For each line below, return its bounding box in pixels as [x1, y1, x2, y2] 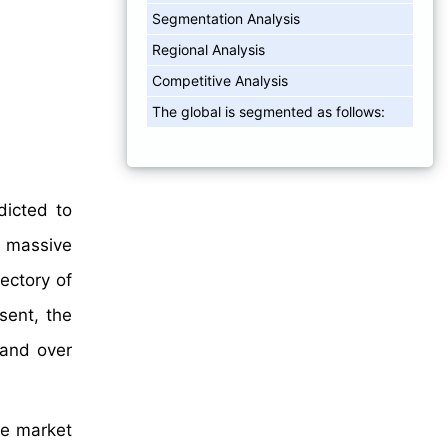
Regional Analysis [152, 40, 265, 58]
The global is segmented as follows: [152, 102, 385, 120]
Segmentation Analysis [152, 9, 300, 27]
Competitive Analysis [152, 71, 288, 89]
